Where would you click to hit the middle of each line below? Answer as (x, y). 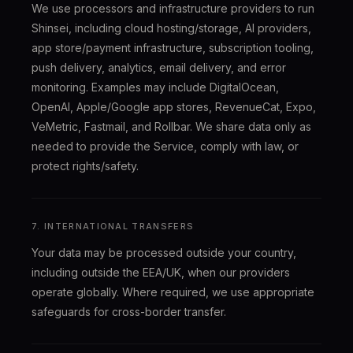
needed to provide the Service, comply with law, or (165, 146)
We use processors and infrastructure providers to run (173, 8)
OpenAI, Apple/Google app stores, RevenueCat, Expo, (174, 107)
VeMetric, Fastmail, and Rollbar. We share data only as (171, 126)
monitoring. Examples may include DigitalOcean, (155, 87)
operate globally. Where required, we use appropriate (173, 292)
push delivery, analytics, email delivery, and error (159, 67)
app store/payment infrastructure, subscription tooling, (173, 48)
